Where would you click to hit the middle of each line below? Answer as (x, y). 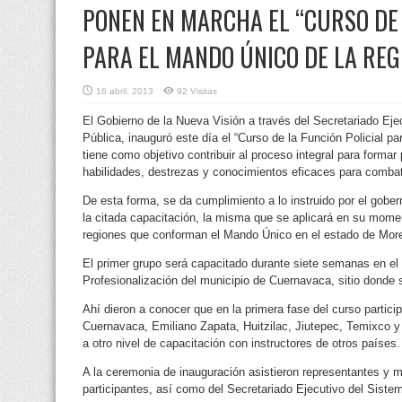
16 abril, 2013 (125, 91)
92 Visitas (197, 91)
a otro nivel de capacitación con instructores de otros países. (241, 343)
